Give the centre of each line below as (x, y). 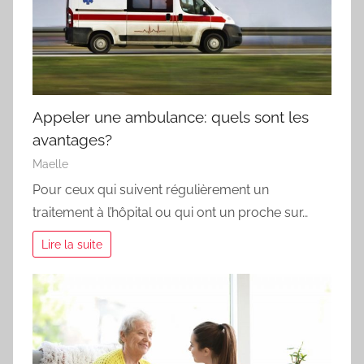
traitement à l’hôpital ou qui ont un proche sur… (170, 212)
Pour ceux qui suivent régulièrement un (151, 190)
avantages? (72, 139)
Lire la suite (72, 244)
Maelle (50, 163)
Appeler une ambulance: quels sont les (171, 117)
